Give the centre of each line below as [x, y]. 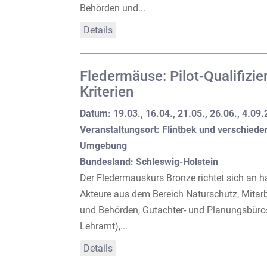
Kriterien [107, 91]
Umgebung [104, 145]
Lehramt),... [104, 226]
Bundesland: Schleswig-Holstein [149, 162]
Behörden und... [113, 8]
